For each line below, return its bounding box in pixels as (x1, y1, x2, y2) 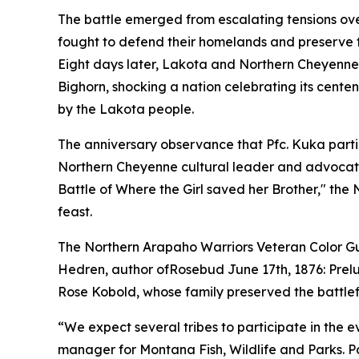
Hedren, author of (58, 261, 169, 277)
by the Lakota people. (58, 101, 194, 117)
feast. (58, 204, 92, 220)
